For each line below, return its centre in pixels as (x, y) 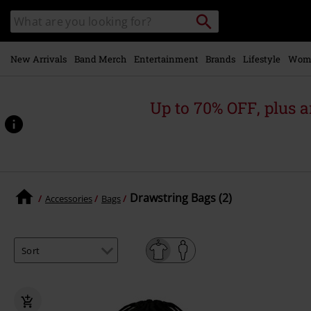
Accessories (69, 198)
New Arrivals (39, 59)
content (65, 37)
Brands (221, 59)
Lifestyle (262, 59)
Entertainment (166, 59)
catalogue (30, 31)
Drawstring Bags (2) (181, 198)
